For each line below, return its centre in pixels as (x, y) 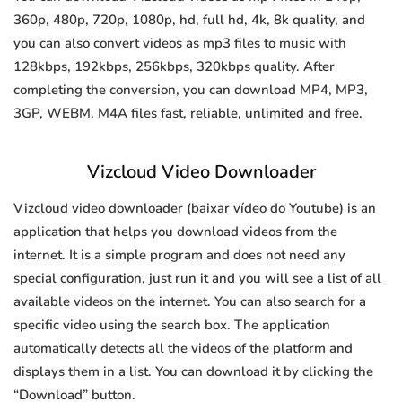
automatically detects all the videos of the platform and (183, 349)
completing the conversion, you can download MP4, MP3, (191, 90)
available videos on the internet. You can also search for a (190, 302)
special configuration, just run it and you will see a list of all (197, 279)
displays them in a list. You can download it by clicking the (193, 372)
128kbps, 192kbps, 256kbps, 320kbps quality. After (174, 67)
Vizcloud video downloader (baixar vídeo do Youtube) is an (195, 209)
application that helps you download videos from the (175, 232)
